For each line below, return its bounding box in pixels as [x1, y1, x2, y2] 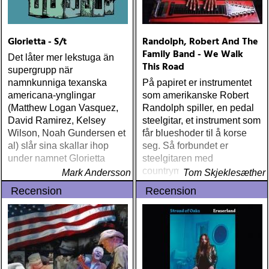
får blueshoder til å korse [142, 128, 247, 138]
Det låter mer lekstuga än [8, 52, 114, 62]
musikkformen [142, 216, 202, 226]
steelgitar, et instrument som [142, 115, 261, 125]
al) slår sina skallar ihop [8, 141, 109, 151]
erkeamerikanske [142, 204, 216, 214]
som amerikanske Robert [142, 90, 249, 100]
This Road [142, 59, 184, 75]
